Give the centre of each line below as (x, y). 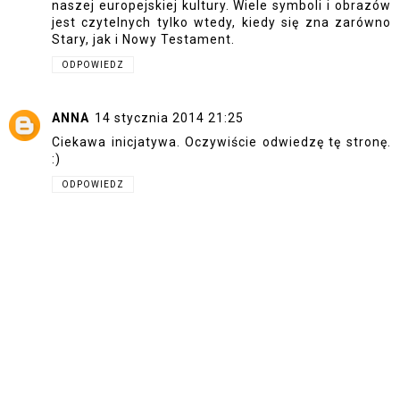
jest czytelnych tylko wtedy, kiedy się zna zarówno (221, 23)
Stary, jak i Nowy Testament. (143, 40)
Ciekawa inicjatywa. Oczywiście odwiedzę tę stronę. (221, 142)
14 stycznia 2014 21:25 (169, 117)
